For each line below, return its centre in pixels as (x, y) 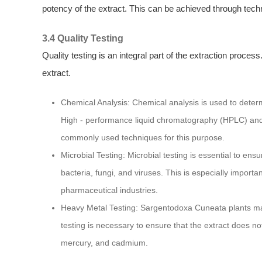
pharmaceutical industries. (109, 190)
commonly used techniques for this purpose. (143, 137)
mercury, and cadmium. (104, 243)
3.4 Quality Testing (83, 38)
